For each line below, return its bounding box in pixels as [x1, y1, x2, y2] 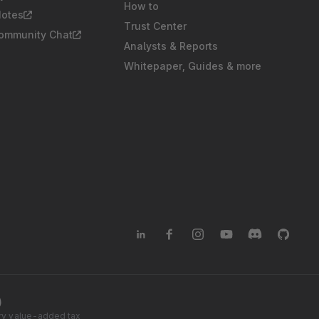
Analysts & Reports [124, 40, 218, 53]
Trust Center [124, 20, 187, 33]
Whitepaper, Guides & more [124, 60, 261, 73]
